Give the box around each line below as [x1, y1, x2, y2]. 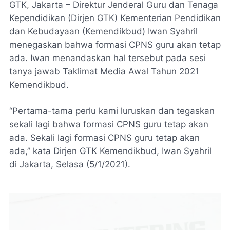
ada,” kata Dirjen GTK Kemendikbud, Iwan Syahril [9, 146, 212, 156]
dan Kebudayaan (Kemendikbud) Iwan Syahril [9, 26, 198, 36]
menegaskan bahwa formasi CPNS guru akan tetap [9, 40, 221, 50]
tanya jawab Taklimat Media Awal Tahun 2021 [9, 66, 199, 76]
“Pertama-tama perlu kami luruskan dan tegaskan [9, 106, 215, 116]
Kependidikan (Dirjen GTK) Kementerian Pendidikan [9, 13, 221, 23]
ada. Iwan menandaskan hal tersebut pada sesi [9, 53, 206, 63]
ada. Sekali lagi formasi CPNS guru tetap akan [9, 132, 200, 143]
